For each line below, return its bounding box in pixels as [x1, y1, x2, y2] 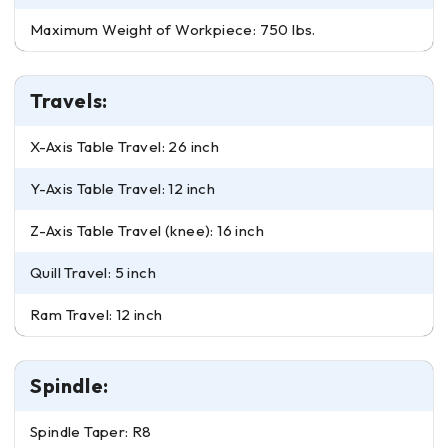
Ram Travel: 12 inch [30, 305, 163, 324]
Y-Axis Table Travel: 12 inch [30, 179, 217, 198]
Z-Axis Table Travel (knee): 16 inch [30, 221, 265, 240]
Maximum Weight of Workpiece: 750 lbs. [30, 20, 316, 39]
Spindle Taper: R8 [30, 422, 152, 441]
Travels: [30, 88, 108, 113]
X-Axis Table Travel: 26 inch [30, 137, 221, 156]
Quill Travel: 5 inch [30, 263, 156, 282]
